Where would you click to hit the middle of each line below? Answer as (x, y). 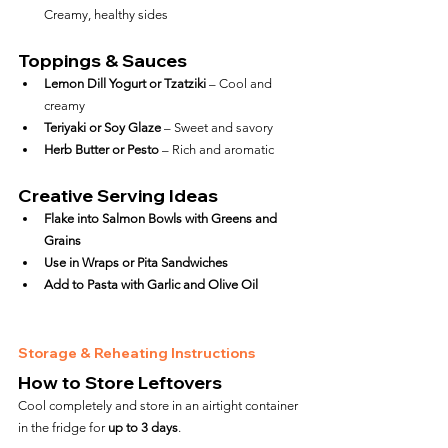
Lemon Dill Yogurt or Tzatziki (125, 83)
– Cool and (240, 83)
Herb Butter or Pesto (101, 149)
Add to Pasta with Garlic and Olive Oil (151, 284)
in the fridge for (63, 427)
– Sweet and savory (217, 127)
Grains (62, 240)
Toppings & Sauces (102, 60)
